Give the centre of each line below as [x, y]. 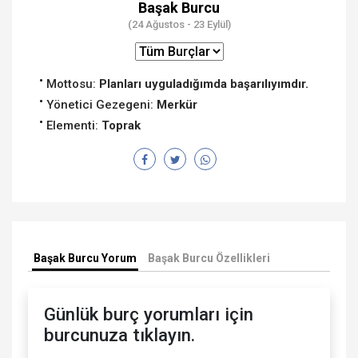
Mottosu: [73, 84]
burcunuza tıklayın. [119, 334]
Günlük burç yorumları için [149, 314]
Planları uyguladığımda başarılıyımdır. [204, 84]
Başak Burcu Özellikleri [209, 258]
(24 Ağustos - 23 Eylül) [179, 24]
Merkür [177, 104]
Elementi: [74, 125]
